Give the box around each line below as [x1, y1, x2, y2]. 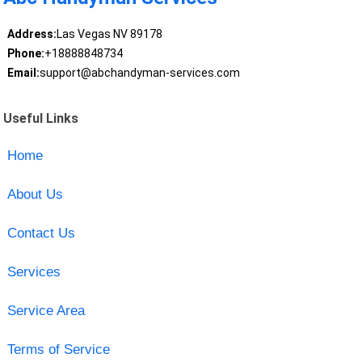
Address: [6, 27, 57, 41]
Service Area [6, 302, 85, 318]
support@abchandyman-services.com [39, 66, 240, 80]
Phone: [6, 47, 44, 61]
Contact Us [6, 225, 75, 241]
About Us [6, 186, 63, 202]
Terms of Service [6, 341, 110, 357]
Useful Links [3, 110, 79, 126]
